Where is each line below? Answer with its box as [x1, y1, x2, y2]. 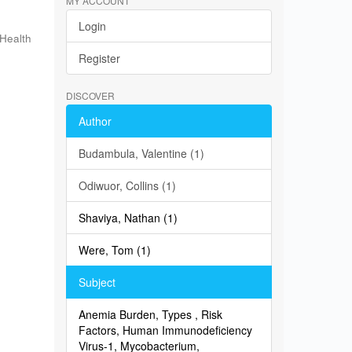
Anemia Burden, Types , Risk [78, 306, 222, 322]
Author [78, 113, 112, 129]
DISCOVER [65, 89, 115, 102]
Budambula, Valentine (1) [78, 145, 204, 161]
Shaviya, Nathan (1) [78, 210, 178, 225]
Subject [78, 274, 115, 290]
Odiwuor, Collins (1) [78, 178, 176, 193]
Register [78, 50, 120, 66]
